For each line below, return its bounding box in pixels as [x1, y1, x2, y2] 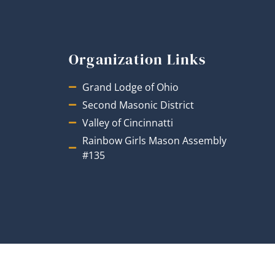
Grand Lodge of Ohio [82, 80, 179, 95]
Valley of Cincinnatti [82, 116, 174, 130]
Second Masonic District [82, 98, 195, 112]
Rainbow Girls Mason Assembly [82, 134, 227, 148]
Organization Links [68, 49, 206, 70]
